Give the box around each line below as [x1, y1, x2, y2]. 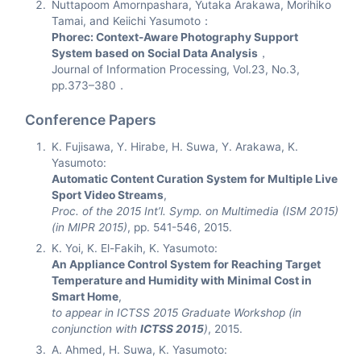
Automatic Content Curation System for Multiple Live [52, 172, 338, 185]
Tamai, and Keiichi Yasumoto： [52, 15, 213, 27]
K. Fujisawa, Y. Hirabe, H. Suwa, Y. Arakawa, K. [52, 140, 299, 153]
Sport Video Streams [52, 189, 164, 201]
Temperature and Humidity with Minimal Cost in [52, 274, 313, 287]
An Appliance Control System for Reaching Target [52, 258, 322, 271]
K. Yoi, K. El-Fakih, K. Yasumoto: [52, 242, 218, 255]
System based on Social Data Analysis [52, 47, 259, 60]
